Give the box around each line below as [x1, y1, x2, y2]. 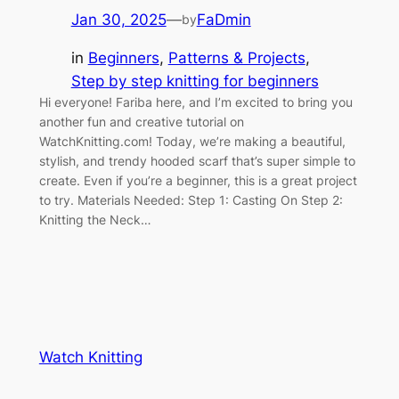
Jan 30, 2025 [70, 10, 167, 28]
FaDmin [196, 10, 251, 28]
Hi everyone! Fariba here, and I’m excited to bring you [38, 94, 353, 110]
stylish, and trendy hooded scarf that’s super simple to [38, 152, 355, 168]
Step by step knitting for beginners [70, 71, 319, 90]
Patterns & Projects [167, 48, 305, 67]
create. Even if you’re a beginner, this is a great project [38, 172, 357, 188]
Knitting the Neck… [38, 211, 151, 227]
